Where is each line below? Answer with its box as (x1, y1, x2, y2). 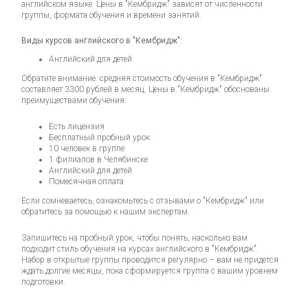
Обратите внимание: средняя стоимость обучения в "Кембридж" (21, 73, 263, 83)
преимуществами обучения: (21, 95, 127, 105)
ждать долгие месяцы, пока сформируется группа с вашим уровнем (21, 265, 278, 276)
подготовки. (21, 276, 66, 287)
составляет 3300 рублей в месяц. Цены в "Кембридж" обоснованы (21, 84, 270, 94)
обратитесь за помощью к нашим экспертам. (21, 206, 190, 217)
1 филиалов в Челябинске (49, 154, 148, 164)
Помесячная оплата (49, 176, 124, 186)
